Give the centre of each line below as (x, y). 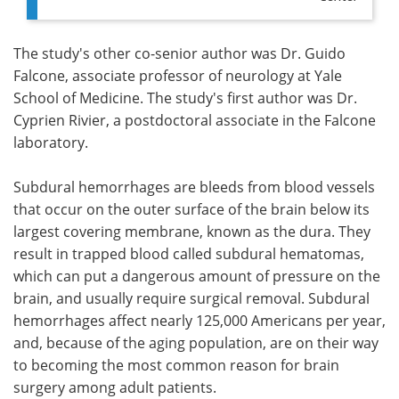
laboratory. (51, 142)
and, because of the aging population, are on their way (196, 342)
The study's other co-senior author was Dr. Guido (179, 53)
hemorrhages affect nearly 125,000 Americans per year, (199, 320)
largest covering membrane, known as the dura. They (192, 231)
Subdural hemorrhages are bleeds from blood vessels (194, 186)
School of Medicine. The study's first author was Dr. (185, 97)
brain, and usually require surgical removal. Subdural (191, 297)
